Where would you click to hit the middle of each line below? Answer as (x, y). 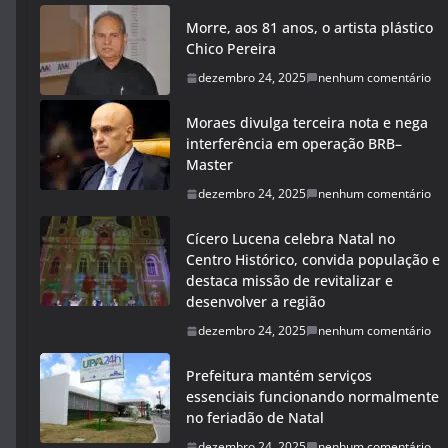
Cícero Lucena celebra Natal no (290, 238)
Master (209, 164)
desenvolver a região (257, 301)
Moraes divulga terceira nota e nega (307, 122)
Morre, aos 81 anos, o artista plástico (309, 27)
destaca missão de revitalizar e (289, 280)
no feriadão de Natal (255, 417)
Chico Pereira (231, 48)
